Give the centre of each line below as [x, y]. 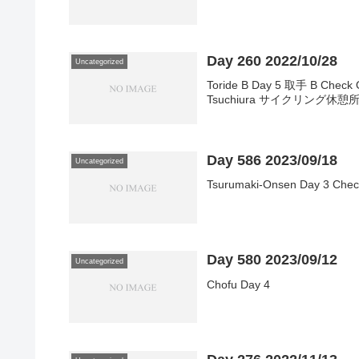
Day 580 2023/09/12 [272, 260]
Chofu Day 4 [239, 284]
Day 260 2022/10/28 [272, 61]
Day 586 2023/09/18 [272, 161]
